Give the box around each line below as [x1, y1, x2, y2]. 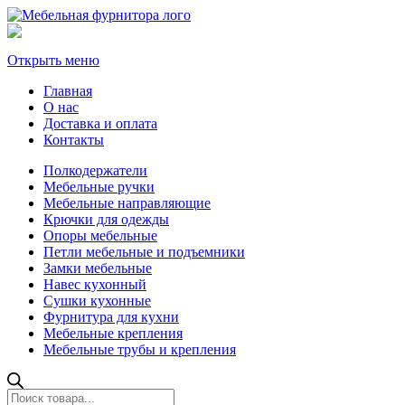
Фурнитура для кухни [43, 309, 179, 325]
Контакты [43, 132, 104, 147]
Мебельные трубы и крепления [43, 342, 236, 357]
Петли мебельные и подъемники [43, 244, 245, 259]
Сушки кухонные [43, 293, 151, 308]
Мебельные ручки [43, 179, 155, 194]
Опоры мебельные [43, 228, 157, 243]
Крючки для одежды [43, 212, 169, 227]
